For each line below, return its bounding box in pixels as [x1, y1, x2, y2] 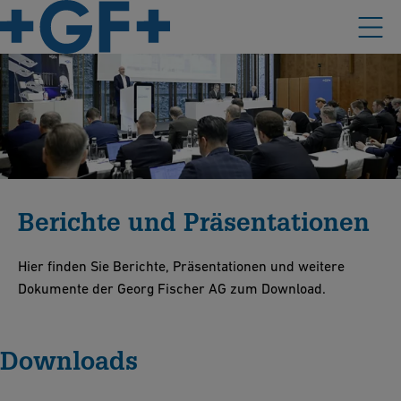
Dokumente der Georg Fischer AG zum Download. [18, 280, 326, 297]
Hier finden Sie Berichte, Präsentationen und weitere [18, 258, 345, 275]
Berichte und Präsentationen [18, 206, 370, 237]
